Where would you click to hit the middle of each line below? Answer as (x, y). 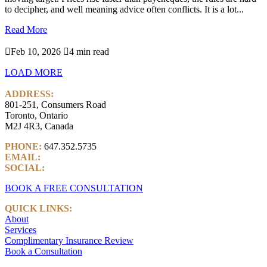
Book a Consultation (44, 251)
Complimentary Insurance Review (69, 240)
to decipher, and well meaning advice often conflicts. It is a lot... (124, 9)
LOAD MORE (34, 72)
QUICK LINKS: (38, 208)
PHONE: (23, 146)
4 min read (89, 52)
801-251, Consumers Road (55, 105)
